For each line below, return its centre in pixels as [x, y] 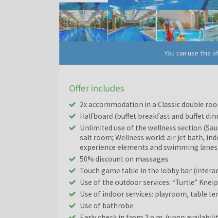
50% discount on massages [125, 159]
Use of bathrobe [107, 205]
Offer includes [97, 88]
